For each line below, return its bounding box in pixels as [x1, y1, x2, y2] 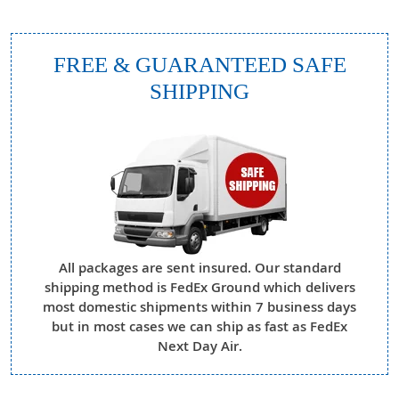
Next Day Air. [157, 337, 242, 356]
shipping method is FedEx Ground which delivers [44, 278, 355, 297]
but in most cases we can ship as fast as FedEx [52, 317, 347, 337]
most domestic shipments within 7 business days [43, 297, 356, 317]
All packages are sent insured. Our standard [58, 258, 341, 278]
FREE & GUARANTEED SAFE [53, 53, 346, 77]
